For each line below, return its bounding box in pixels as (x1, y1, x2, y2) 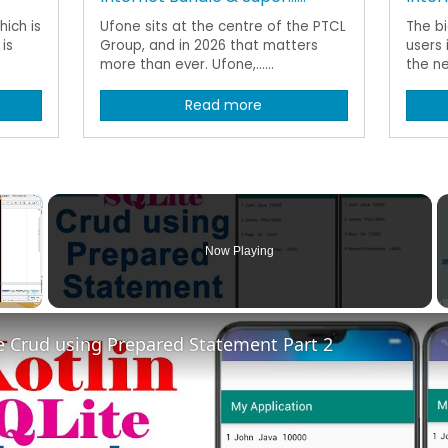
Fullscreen (30, 312, 67, 322)
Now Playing (205, 243, 275, 258)
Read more (185, 94, 263, 115)
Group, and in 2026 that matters (99, 35, 318, 55)
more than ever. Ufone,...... (99, 54, 274, 74)
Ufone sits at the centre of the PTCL (99, 16, 346, 36)
